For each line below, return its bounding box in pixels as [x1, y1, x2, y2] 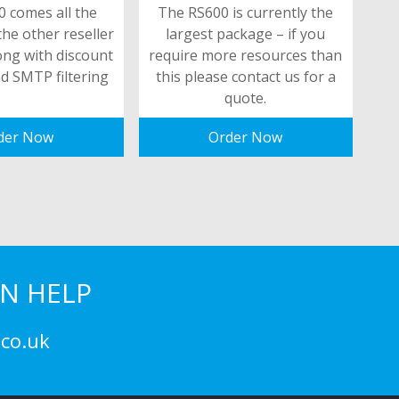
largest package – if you [166, 24, 326, 44]
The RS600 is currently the [158, 3, 334, 22]
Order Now [208, 127, 283, 147]
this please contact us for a [155, 67, 336, 86]
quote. [224, 88, 267, 108]
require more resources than [149, 45, 343, 65]
